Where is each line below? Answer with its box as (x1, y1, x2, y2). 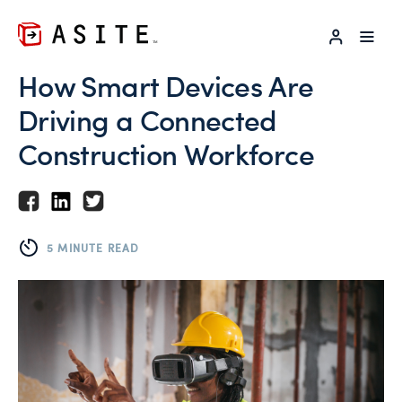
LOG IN (345, 27, 395, 40)
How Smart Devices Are (18, 66, 314, 105)
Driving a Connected (18, 100, 276, 139)
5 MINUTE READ (47, 240, 140, 255)
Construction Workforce (18, 134, 314, 173)
